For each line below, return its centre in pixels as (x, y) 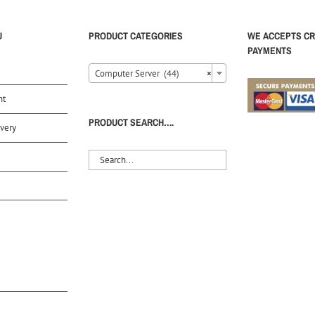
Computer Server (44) (137, 74)
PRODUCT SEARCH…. (131, 123)
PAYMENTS (270, 51)
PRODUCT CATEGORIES (136, 36)
